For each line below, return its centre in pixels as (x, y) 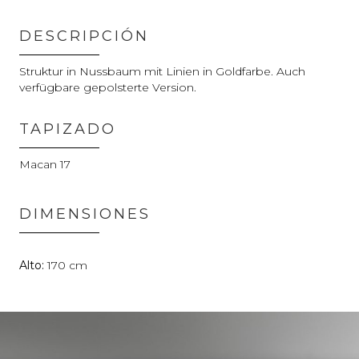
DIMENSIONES (85, 214)
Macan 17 (45, 164)
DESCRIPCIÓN (84, 36)
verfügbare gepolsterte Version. (108, 87)
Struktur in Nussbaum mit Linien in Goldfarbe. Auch (162, 71)
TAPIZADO (68, 129)
